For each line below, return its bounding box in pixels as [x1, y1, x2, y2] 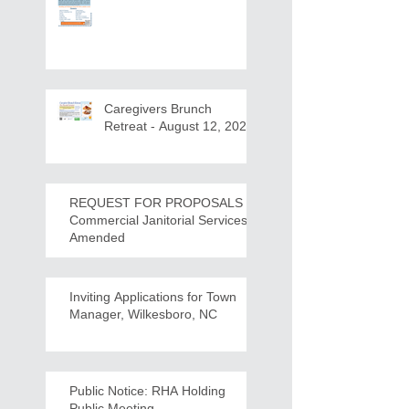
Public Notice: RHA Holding [69, 383, 225, 398]
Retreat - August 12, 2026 [104, 118, 254, 133]
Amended [69, 229, 125, 245]
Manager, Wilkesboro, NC [69, 306, 217, 321]
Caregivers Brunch [104, 100, 212, 116]
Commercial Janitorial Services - [69, 212, 256, 227]
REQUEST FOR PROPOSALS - [69, 194, 251, 210]
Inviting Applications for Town [69, 288, 236, 304]
